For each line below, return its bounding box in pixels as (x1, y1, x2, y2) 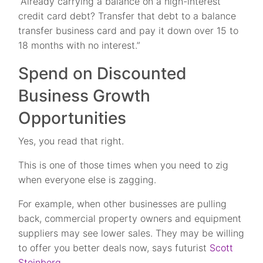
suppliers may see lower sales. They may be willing (18, 227, 245, 239)
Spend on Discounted (18, 63, 187, 83)
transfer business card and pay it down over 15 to (18, 25, 239, 36)
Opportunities (18, 108, 127, 128)
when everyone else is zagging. (18, 174, 157, 186)
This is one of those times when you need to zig (18, 159, 229, 171)
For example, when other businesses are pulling (18, 198, 227, 210)
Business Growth (18, 86, 151, 106)
